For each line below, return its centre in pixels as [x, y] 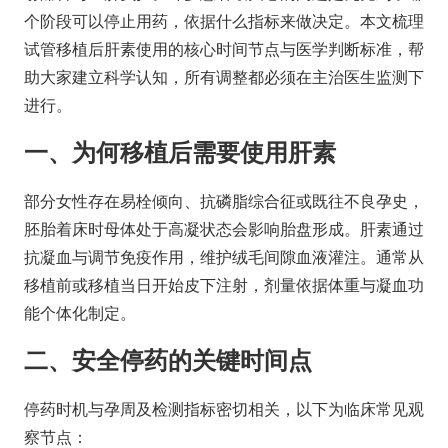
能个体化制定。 [80, 312]
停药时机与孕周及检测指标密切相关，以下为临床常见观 [224, 408]
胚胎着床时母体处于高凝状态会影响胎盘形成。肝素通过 [224, 228]
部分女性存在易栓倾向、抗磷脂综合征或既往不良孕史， [224, 200]
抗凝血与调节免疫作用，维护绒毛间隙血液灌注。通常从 [224, 256]
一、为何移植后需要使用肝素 [180, 152]
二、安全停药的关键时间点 [168, 360]
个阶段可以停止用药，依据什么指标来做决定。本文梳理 [224, 21]
